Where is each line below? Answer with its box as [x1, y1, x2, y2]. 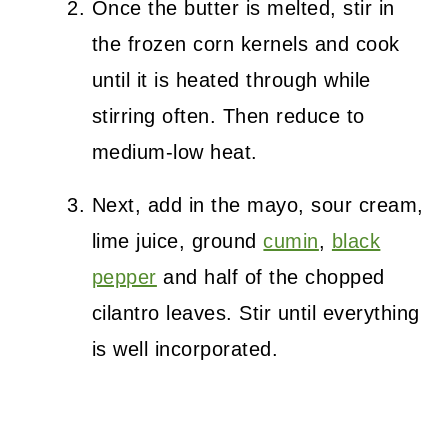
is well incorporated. [91, 338, 279, 361]
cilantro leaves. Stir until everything [91, 302, 420, 325]
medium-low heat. [91, 141, 258, 164]
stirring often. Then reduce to [91, 105, 365, 128]
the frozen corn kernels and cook [91, 33, 400, 56]
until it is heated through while [91, 69, 371, 92]
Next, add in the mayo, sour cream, [91, 194, 424, 217]
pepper [91, 266, 157, 289]
